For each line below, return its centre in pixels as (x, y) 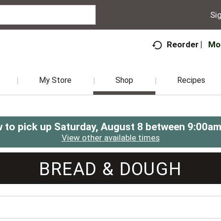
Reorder (183, 45)
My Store (55, 80)
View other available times (110, 138)
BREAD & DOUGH (110, 169)
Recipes (191, 80)
